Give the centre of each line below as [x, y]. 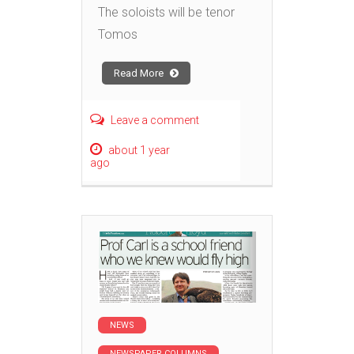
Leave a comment [155, 121]
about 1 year [139, 151]
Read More [140, 73]
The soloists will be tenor [166, 13]
